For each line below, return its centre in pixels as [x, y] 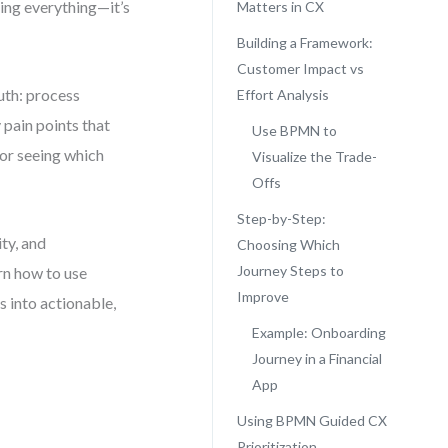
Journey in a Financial [316, 358]
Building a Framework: [304, 42]
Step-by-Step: [281, 218]
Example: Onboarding [318, 332]
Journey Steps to [290, 270]
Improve [262, 296]
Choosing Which [288, 244]
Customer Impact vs [300, 68]
